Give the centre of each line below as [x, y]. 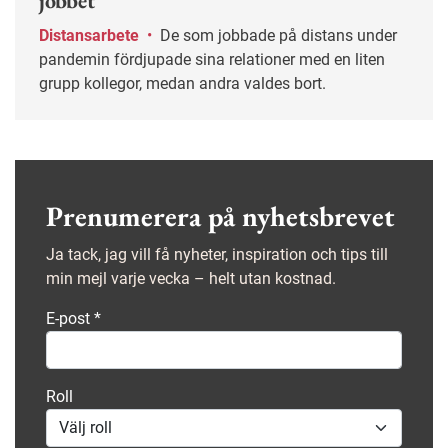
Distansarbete [91, 35]
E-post [70, 318]
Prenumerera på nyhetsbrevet [220, 215]
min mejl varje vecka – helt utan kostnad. [191, 278]
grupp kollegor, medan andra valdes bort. [182, 83]
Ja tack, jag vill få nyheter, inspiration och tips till [217, 254]
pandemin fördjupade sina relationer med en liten [212, 59]
